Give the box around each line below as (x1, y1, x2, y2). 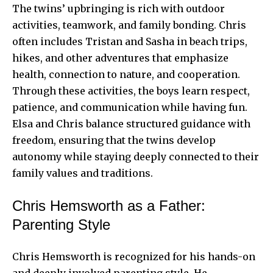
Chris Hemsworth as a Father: (12, 197, 205, 214)
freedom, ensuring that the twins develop (12, 133, 216, 146)
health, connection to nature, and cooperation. (12, 68, 240, 80)
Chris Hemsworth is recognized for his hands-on (12, 250, 255, 263)
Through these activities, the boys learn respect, (12, 84, 250, 97)
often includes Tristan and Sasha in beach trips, (12, 35, 247, 48)
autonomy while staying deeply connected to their (12, 150, 259, 163)
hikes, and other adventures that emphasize (12, 51, 229, 64)
